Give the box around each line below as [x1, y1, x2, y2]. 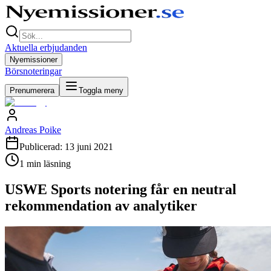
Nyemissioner [10, 55, 57, 64]
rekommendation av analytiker [5, 197, 197, 214]
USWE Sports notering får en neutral [5, 181, 237, 197]
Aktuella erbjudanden [5, 42, 87, 53]
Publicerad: [19, 142, 65, 152]
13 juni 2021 [65, 142, 113, 152]
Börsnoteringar [5, 66, 62, 76]
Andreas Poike [5, 125, 61, 135]
